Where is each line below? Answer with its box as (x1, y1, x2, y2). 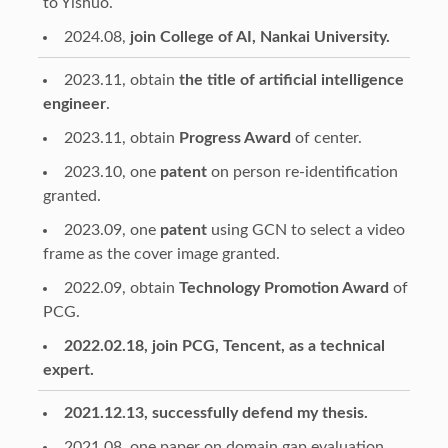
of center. (290, 129, 362, 146)
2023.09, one (63, 221, 160, 238)
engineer (42, 95, 106, 112)
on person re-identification (206, 163, 398, 180)
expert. (42, 361, 94, 378)
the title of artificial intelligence (178, 71, 404, 88)
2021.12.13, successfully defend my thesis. (63, 404, 368, 421)
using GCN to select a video (206, 221, 405, 238)
